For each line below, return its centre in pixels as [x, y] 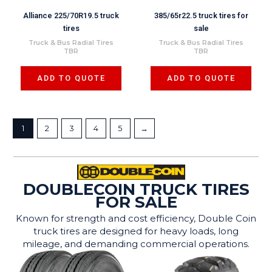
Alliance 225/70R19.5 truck [71, 15]
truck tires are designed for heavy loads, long [136, 231]
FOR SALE [136, 202]
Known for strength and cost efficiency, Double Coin [136, 219]
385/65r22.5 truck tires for [201, 15]
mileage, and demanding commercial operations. [136, 244]
